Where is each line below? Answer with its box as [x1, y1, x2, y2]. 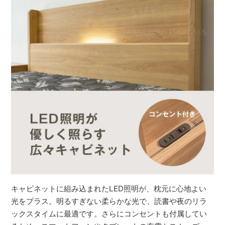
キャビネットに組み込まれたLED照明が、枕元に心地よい [11, 183, 207, 193]
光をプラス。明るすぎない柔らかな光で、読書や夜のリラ [11, 196, 207, 206]
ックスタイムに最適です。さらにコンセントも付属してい [11, 208, 207, 218]
